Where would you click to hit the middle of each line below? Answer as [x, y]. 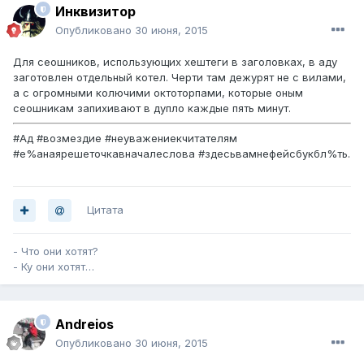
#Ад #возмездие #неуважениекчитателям [125, 139]
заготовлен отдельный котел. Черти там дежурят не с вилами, [180, 78]
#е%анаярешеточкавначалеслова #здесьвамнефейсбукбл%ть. [182, 154]
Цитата [105, 210]
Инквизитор [95, 12]
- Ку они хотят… [54, 267]
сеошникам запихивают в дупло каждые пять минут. [152, 108]
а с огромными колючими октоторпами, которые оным [158, 93]
